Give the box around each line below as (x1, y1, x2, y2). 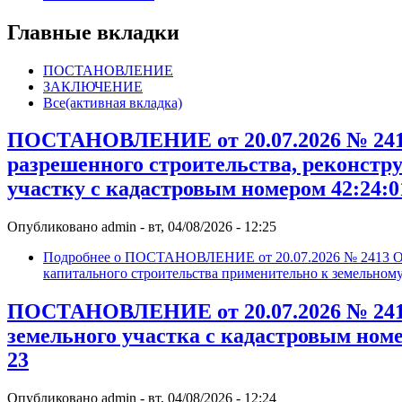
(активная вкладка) (66, 94, 182, 110)
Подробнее (43, 249, 110, 266)
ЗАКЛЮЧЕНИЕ (43, 78, 143, 94)
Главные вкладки (7, 20, 179, 44)
